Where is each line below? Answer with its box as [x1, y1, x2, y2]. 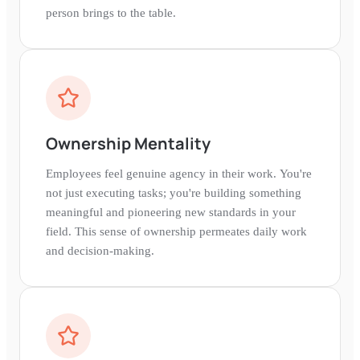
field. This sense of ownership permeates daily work [46, 224, 307, 238]
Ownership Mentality [46, 132, 211, 154]
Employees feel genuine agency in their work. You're [46, 166, 312, 180]
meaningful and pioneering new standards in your [46, 205, 296, 219]
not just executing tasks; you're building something [46, 186, 301, 199]
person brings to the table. [46, 6, 176, 19]
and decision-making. [46, 243, 154, 257]
